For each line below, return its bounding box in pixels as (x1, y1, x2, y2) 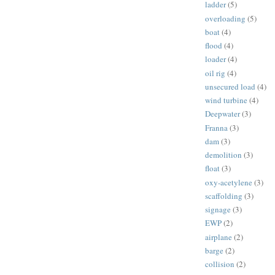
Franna (205, 122, 228, 133)
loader (205, 53, 226, 65)
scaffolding (205, 190, 242, 201)
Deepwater (205, 108, 240, 120)
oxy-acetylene (205, 176, 252, 188)
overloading (205, 12, 246, 24)
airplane (205, 231, 232, 242)
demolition (205, 149, 242, 161)
